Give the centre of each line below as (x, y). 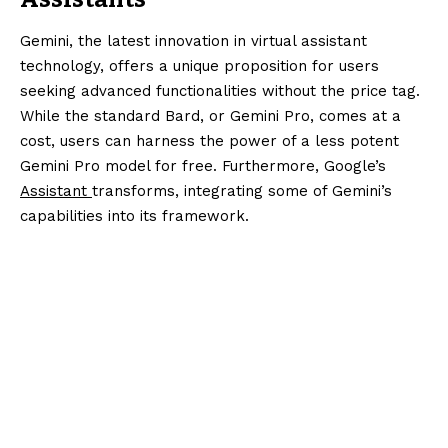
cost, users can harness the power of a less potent (209, 141)
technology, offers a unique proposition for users (199, 66)
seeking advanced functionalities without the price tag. (220, 91)
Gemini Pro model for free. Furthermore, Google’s (203, 166)
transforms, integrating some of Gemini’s (242, 191)
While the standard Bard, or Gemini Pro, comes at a (210, 116)
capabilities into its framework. (134, 216)
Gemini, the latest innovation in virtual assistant (193, 41)
